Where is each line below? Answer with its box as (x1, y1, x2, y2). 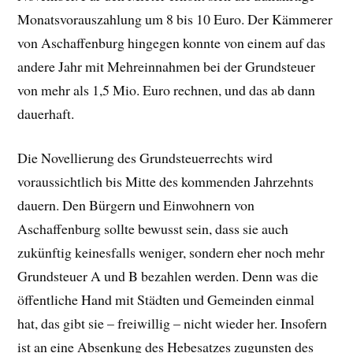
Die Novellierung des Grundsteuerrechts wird (17, 148, 273, 168)
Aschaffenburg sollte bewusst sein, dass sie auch (17, 219, 289, 239)
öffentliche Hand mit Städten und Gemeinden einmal (17, 290, 315, 310)
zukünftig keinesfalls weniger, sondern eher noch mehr (17, 243, 325, 262)
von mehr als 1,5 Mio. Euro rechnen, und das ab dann (17, 80, 316, 99)
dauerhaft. (17, 103, 75, 123)
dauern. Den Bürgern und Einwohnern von (17, 195, 255, 215)
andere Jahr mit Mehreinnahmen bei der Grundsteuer (17, 56, 316, 76)
